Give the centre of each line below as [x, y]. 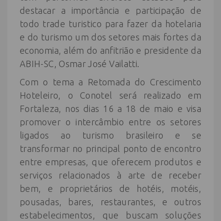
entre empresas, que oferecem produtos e [110, 162]
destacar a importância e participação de [110, 10]
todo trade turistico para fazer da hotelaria [110, 24]
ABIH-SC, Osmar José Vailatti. [80, 64]
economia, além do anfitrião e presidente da [110, 50]
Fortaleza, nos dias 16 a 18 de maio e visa [110, 109]
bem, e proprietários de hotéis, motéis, [110, 188]
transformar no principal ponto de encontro [110, 148]
